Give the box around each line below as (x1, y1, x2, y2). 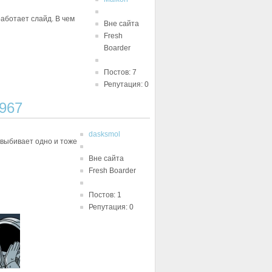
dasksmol (89, 130, 120, 138)
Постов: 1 (89, 191, 121, 199)
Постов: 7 (104, 68, 137, 76)
